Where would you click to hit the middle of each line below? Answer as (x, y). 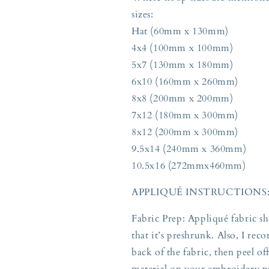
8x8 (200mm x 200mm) (186, 98)
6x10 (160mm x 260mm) (188, 81)
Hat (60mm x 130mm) (183, 31)
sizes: (143, 14)
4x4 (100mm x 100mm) (186, 48)
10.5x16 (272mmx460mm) (189, 165)
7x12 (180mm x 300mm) (188, 115)
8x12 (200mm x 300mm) (188, 132)
